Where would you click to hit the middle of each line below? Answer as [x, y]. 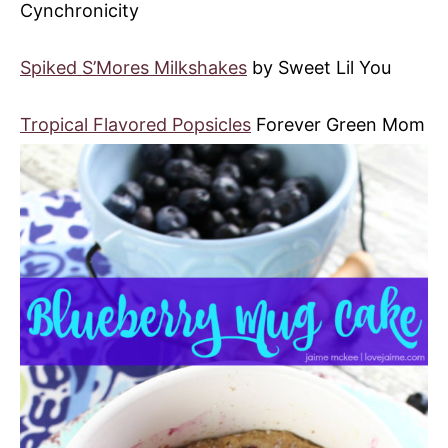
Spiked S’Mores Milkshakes [133, 68]
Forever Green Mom [338, 125]
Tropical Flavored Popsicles [135, 125]
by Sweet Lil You [319, 68]
